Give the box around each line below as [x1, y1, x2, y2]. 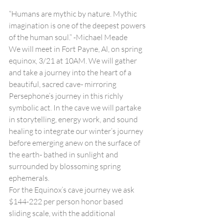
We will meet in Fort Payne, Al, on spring [9, 44, 144, 54]
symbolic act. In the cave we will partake [9, 103, 143, 112]
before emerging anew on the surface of [9, 138, 142, 148]
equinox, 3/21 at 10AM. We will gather [9, 56, 138, 66]
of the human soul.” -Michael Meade [9, 32, 128, 42]
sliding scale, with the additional [9, 208, 117, 218]
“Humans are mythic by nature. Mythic [9, 9, 138, 19]
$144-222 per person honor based [9, 197, 125, 206]
